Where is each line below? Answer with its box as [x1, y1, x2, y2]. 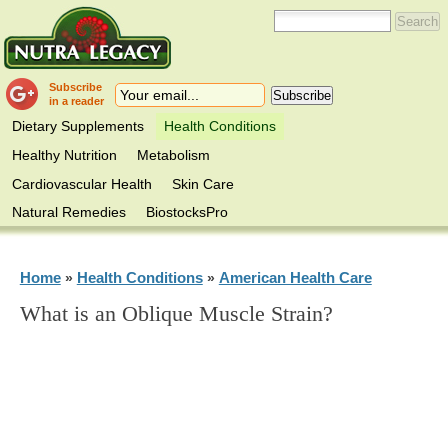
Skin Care [172, 175, 235, 192]
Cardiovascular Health [12, 175, 153, 192]
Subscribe [49, 81, 103, 93]
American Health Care [218, 268, 372, 286]
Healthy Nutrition [12, 146, 118, 163]
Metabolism [137, 146, 211, 163]
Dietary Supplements [12, 118, 145, 134]
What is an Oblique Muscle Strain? [19, 302, 333, 327]
